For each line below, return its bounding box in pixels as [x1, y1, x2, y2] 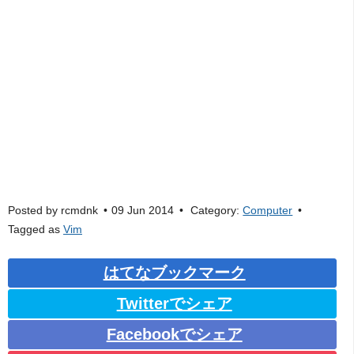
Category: [187, 204, 243, 217]
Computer [243, 204, 293, 217]
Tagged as [8, 223, 63, 235]
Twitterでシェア [116, 294, 232, 312]
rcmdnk [61, 204, 98, 217]
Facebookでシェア [106, 325, 243, 343]
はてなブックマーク [103, 263, 246, 281]
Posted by [8, 204, 61, 217]
